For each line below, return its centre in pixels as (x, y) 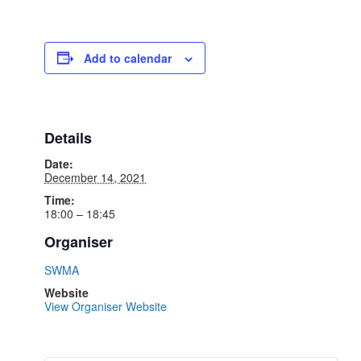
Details (68, 138)
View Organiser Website (106, 307)
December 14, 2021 (95, 178)
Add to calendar (128, 58)
